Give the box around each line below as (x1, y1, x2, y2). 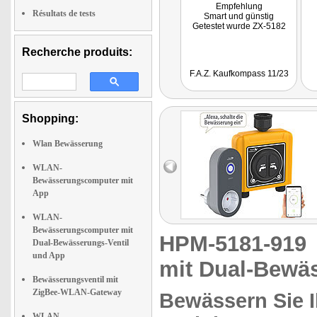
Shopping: (22, 113, 79, 125)
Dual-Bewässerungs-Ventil (33, 238, 129, 248)
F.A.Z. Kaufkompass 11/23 (189, 69, 289, 79)
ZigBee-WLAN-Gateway (33, 287, 122, 297)
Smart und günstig (204, 11, 274, 21)
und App (33, 250, 65, 260)
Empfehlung (215, 1, 263, 11)
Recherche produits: (22, 46, 132, 58)
